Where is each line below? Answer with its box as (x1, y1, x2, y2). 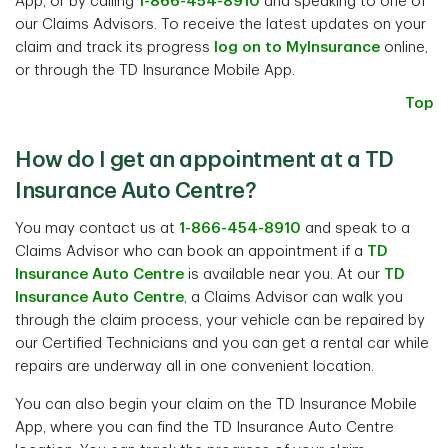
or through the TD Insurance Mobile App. (15, 63, 295, 78)
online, (380, 40, 428, 55)
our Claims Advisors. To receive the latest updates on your (15, 17, 426, 32)
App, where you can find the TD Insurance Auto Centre (15, 420, 394, 435)
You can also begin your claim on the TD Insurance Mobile (15, 397, 417, 412)
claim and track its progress (15, 40, 214, 55)
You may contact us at (15, 221, 179, 236)
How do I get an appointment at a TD (15, 149, 394, 171)
